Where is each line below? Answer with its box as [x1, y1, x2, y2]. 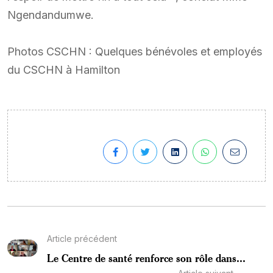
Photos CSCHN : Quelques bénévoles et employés [7, 44, 262, 58]
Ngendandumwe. [7, 8, 94, 21]
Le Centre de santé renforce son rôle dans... [47, 250, 246, 264]
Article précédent [47, 233, 117, 244]
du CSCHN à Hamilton [7, 63, 120, 76]
